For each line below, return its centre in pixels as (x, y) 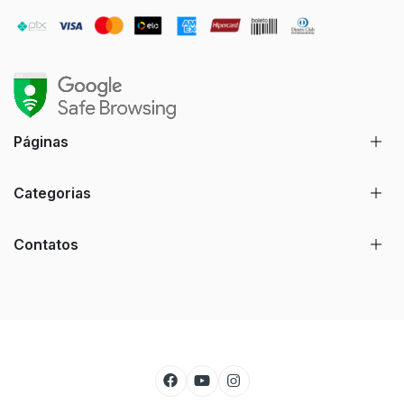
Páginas (41, 141)
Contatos (46, 244)
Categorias (52, 193)
